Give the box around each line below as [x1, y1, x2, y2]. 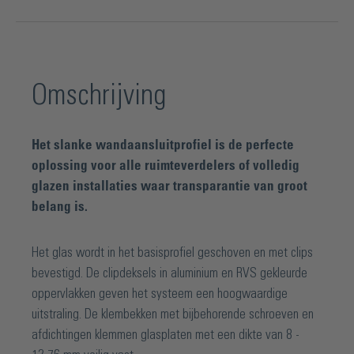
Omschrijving [32, 81, 166, 110]
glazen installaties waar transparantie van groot [32, 179, 307, 193]
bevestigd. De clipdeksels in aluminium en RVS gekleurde [32, 266, 307, 280]
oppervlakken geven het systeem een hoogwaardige [32, 287, 288, 300]
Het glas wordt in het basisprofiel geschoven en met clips [32, 246, 313, 259]
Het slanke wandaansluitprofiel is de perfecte [32, 138, 294, 152]
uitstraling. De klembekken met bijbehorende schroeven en [32, 307, 314, 321]
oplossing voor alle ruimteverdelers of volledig [32, 159, 299, 172]
